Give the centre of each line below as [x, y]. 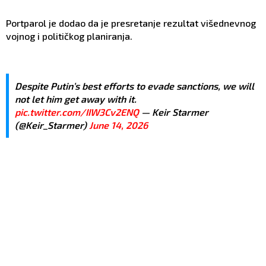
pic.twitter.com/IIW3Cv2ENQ [77, 112]
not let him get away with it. [76, 99]
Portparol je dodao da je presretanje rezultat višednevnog [131, 23]
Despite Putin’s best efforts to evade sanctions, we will [134, 85]
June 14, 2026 [118, 125]
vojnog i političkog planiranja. [69, 36]
